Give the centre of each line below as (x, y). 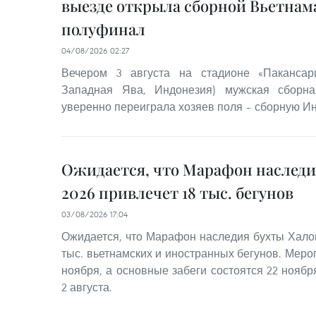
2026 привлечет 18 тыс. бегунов (177, 192)
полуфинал (103, 29)
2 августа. (87, 287)
